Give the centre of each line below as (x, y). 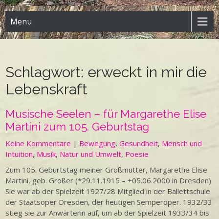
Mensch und (182, 143)
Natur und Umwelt (91, 154)
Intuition (19, 154)
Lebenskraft (47, 89)
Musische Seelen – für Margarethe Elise (106, 114)
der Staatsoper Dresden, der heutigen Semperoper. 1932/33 (109, 202)
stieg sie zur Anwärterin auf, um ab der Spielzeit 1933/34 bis (108, 213)
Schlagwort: (47, 72)
